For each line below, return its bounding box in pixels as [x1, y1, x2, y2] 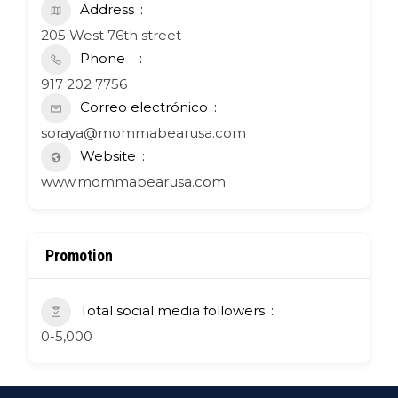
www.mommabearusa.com [41, 172, 226, 190]
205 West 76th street [41, 26, 181, 44]
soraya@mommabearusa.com [41, 123, 246, 141]
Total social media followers [80, 301, 265, 319]
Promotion [45, 245, 113, 265]
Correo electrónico [80, 98, 208, 115]
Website [80, 147, 136, 164]
